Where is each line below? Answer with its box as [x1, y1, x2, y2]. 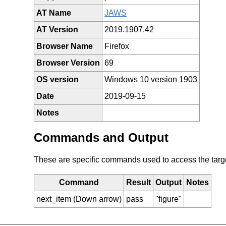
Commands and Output [34, 130, 169, 144]
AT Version [36, 25, 79, 34]
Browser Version [36, 58, 100, 67]
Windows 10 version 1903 [104, 75, 198, 84]
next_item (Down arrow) [36, 194, 122, 203]
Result [126, 178, 151, 187]
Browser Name [36, 41, 93, 50]
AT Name [36, 8, 72, 17]
